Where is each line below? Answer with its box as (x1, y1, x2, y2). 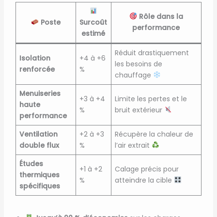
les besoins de (114, 59, 162, 69)
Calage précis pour (114, 164, 179, 174)
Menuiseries (19, 88, 61, 98)
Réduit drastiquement (114, 47, 189, 58)
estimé (81, 28, 106, 38)
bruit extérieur (114, 105, 164, 115)
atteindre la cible (114, 175, 174, 185)
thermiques (19, 170, 60, 180)
